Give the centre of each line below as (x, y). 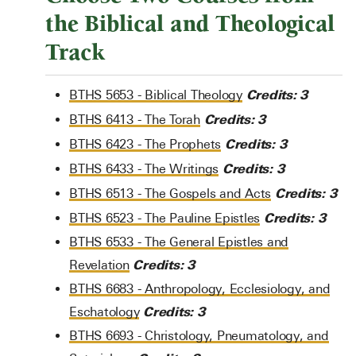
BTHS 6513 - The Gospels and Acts (170, 193)
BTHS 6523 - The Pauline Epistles (164, 218)
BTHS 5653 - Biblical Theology (156, 95)
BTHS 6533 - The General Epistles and (179, 242)
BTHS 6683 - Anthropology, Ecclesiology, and (200, 289)
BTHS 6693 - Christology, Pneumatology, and (199, 336)
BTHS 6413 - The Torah (135, 120)
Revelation (99, 265)
